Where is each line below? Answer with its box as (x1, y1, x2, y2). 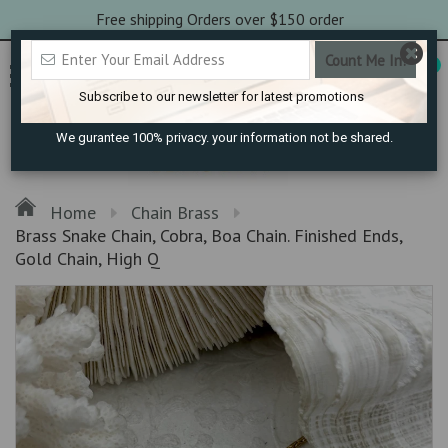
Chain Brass (131, 200, 219, 224)
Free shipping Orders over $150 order (96, 9, 348, 29)
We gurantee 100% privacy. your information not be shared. (55, 130, 393, 145)
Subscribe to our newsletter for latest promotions (79, 89, 365, 104)
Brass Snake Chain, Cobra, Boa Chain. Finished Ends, (15, 223, 402, 247)
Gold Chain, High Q (15, 246, 160, 270)
